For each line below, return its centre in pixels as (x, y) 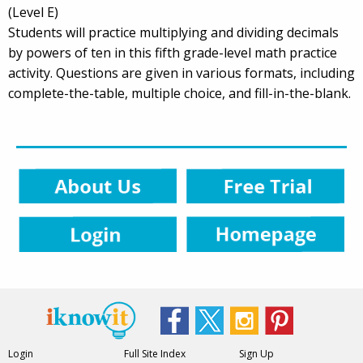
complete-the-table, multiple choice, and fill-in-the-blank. (179, 93)
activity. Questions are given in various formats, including (181, 73)
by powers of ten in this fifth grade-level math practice (173, 52)
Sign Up (257, 353)
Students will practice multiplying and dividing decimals (173, 32)
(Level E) (33, 12)
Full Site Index (154, 353)
